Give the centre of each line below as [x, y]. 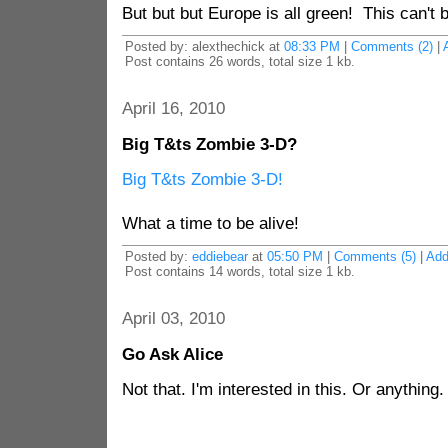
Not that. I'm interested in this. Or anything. [282, 389]
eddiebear [219, 256]
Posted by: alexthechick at [204, 46]
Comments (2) [391, 46]
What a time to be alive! [210, 223]
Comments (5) [374, 256]
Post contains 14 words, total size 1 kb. [239, 271]
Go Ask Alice [172, 354]
